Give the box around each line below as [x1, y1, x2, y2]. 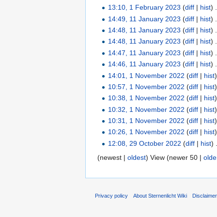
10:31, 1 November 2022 [108, 117, 185, 125]
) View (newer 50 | [146, 153, 203, 161]
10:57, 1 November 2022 [108, 82, 185, 91]
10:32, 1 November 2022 [108, 105, 185, 113]
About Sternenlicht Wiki [133, 193, 187, 199]
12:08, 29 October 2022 [108, 139, 182, 147]
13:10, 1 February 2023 [108, 3, 181, 12]
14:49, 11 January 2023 [108, 15, 181, 23]
